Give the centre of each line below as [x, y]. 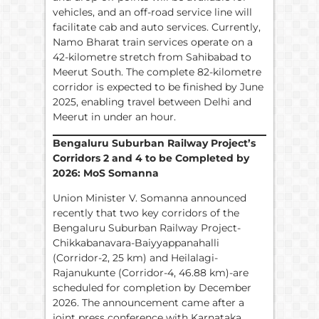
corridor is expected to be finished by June [158, 87]
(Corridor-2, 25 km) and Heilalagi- [135, 258]
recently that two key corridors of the [146, 213]
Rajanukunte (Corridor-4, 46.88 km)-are [151, 273]
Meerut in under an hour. [114, 116]
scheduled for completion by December [152, 288]
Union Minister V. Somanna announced [150, 198]
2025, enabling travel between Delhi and [152, 101]
